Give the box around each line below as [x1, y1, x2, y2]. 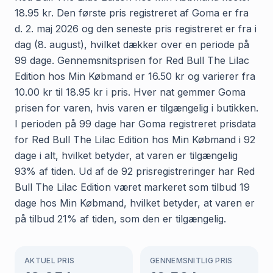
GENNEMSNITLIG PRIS [150, 255, 233, 265]
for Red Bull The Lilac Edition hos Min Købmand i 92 [15, 133, 255, 146]
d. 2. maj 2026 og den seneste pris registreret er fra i [15, 22, 257, 35]
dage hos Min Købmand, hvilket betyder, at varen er [15, 196, 255, 209]
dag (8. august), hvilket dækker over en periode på [15, 38, 249, 51]
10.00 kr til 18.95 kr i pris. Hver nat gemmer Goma [15, 85, 246, 98]
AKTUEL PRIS [24, 255, 75, 265]
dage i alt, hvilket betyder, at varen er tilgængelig [15, 149, 238, 161]
